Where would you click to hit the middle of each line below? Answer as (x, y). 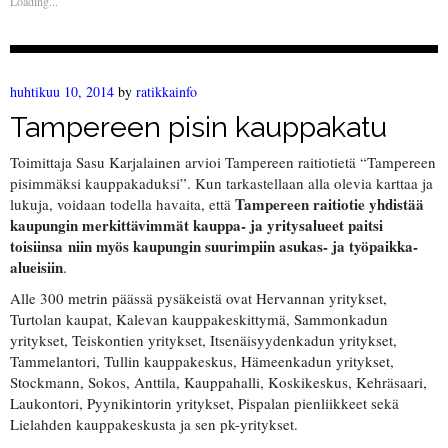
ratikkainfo (166, 92)
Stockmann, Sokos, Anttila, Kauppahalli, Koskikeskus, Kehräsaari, (218, 382)
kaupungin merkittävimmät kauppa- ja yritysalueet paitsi (196, 225)
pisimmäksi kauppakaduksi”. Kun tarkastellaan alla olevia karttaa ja (221, 183)
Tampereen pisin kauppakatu (198, 127)
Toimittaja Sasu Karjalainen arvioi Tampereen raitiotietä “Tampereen (223, 162)
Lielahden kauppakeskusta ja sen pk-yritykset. (154, 424)
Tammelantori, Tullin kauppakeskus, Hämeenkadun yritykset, (202, 361)
